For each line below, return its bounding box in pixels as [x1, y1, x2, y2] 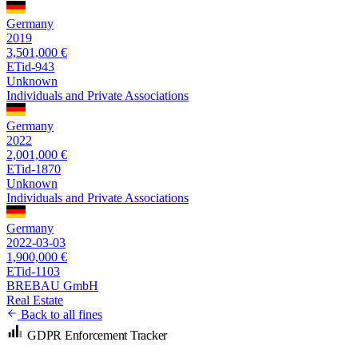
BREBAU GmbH [6, 278, 98, 292]
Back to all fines [18, 307, 102, 321]
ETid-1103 [6, 264, 60, 278]
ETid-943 [6, 59, 54, 74]
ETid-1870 [6, 161, 61, 176]
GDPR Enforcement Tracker [27, 328, 168, 342]
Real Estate [6, 292, 63, 307]
